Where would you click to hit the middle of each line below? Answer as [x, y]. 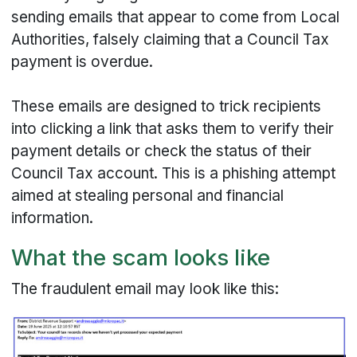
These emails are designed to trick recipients [167, 107]
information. [53, 218]
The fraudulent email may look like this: [145, 288]
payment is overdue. [82, 62]
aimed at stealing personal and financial [148, 196]
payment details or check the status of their [162, 151]
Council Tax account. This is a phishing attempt [174, 174]
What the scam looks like [141, 258]
